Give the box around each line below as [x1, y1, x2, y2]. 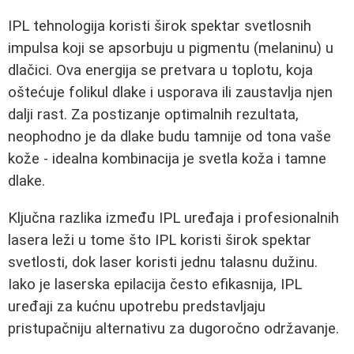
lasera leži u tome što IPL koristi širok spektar [8, 231, 311, 249]
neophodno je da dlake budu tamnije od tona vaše [8, 128, 331, 146]
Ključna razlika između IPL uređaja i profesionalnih [8, 209, 339, 227]
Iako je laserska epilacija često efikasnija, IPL [8, 275, 302, 293]
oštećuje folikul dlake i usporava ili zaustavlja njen [8, 84, 333, 102]
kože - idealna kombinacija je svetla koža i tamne [8, 150, 326, 168]
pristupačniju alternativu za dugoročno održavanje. [8, 319, 339, 337]
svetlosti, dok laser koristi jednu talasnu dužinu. [8, 253, 318, 271]
